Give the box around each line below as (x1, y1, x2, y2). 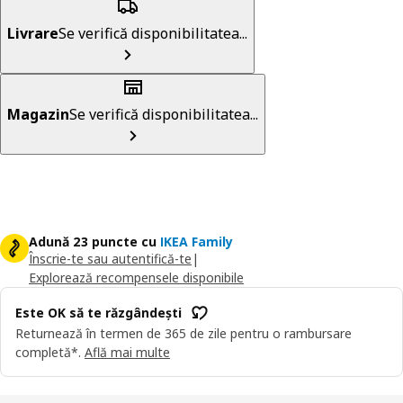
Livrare (7, 22, 58, 43)
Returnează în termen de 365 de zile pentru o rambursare (15, 324, 352, 342)
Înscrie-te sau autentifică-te (29, 249, 192, 267)
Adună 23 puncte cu (29, 232, 157, 250)
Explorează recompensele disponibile (29, 268, 244, 286)
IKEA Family (160, 232, 233, 250)
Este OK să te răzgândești (15, 304, 182, 322)
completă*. (15, 343, 81, 361)
